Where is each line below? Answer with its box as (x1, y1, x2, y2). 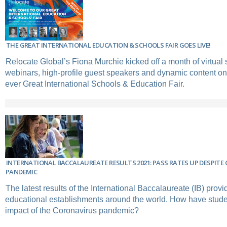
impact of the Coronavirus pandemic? (5, 206, 139, 215)
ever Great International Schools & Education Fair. (5, 79, 184, 88)
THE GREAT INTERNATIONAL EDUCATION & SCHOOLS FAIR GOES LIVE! (6, 40, 211, 50)
